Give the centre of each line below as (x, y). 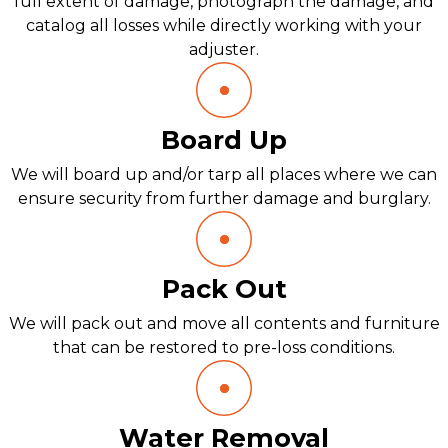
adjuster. (224, 49)
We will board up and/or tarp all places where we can (224, 174)
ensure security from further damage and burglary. (224, 198)
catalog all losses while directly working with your (224, 25)
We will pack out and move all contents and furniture (224, 323)
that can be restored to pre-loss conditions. (224, 347)
